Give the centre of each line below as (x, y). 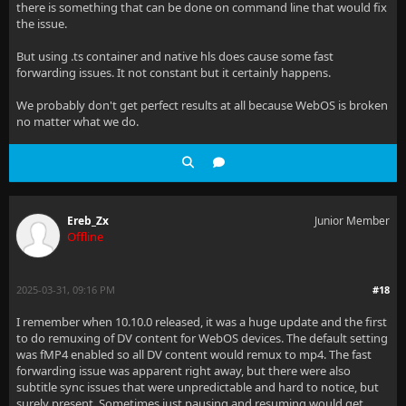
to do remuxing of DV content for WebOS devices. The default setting (202, 338)
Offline (85, 237)
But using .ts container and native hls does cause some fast (175, 57)
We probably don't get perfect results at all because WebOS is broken (202, 106)
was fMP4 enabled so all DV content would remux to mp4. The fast (194, 355)
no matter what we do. (77, 122)
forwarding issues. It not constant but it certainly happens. (174, 73)
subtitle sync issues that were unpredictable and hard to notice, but (198, 387)
